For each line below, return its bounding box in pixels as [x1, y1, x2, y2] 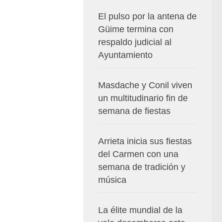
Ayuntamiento [98, 50, 153, 60]
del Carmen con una [98, 149, 178, 159]
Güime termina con [98, 24, 173, 34]
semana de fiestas [98, 106, 170, 116]
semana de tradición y [98, 162, 185, 172]
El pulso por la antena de [98, 11, 197, 21]
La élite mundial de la [98, 205, 182, 215]
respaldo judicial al [98, 37, 171, 47]
